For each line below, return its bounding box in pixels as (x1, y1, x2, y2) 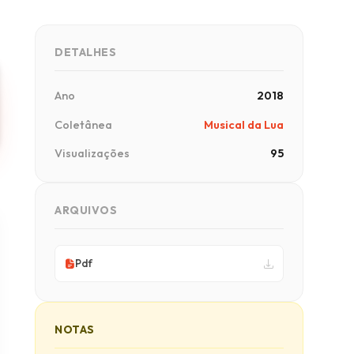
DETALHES (55, 45, 117, 59)
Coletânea (55, 117, 112, 132)
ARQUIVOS (55, 203, 118, 218)
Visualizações (55, 146, 130, 161)
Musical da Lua (204, 117, 284, 132)
